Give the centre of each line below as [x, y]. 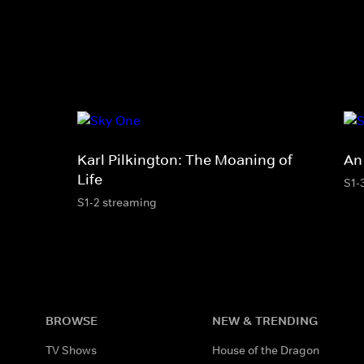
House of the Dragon [266, 350]
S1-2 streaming [117, 202]
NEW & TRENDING [265, 320]
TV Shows [71, 350]
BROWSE [71, 320]
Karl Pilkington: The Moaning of [185, 160]
